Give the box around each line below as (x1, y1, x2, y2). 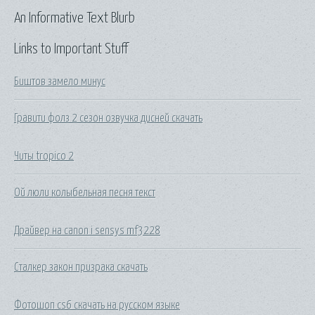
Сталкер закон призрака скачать (14, 261, 148, 273)
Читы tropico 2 (14, 150, 74, 162)
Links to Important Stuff (14, 41, 128, 56)
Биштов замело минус (14, 75, 105, 87)
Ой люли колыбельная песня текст (14, 186, 155, 198)
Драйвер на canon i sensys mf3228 (14, 224, 160, 236)
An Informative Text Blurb (14, 11, 135, 25)
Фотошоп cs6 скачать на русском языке (14, 299, 180, 311)
